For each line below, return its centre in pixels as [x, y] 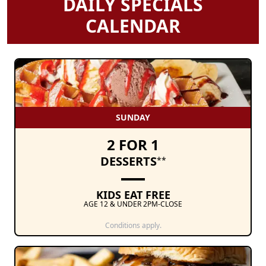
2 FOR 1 [133, 145]
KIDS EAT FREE [133, 195]
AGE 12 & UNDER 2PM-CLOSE [133, 204]
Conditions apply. [133, 226]
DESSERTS [128, 161]
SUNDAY [133, 118]
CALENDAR [133, 26]
